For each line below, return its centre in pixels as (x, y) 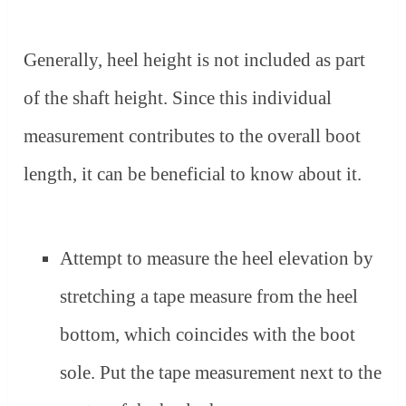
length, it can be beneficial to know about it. (193, 174)
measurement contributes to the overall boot (193, 135)
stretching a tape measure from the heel (209, 297)
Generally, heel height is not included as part (195, 59)
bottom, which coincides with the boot (208, 335)
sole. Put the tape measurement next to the (221, 373)
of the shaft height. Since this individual (178, 97)
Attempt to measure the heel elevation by (217, 259)
